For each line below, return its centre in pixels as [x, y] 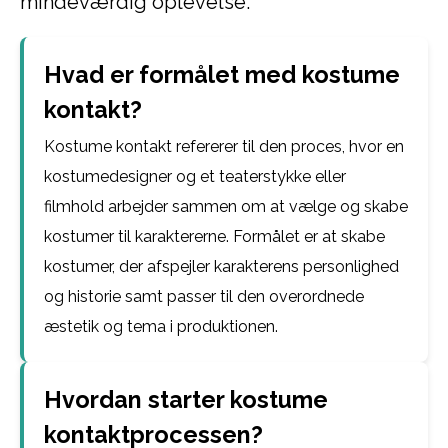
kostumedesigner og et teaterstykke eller [195, 176]
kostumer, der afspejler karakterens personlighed [221, 266]
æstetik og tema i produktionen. [161, 326]
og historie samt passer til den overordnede [204, 296]
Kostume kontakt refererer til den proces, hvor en [224, 146]
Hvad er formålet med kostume [222, 74]
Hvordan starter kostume [186, 399]
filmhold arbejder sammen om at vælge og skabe [226, 206]
